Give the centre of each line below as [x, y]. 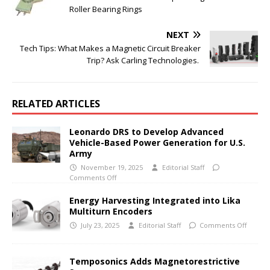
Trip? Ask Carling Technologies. [144, 60]
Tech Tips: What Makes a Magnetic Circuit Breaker [110, 48]
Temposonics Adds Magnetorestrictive [155, 262]
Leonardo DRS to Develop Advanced [146, 131]
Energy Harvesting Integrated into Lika [155, 200]
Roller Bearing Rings [107, 9]
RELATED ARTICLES [56, 103]
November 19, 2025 [111, 167]
